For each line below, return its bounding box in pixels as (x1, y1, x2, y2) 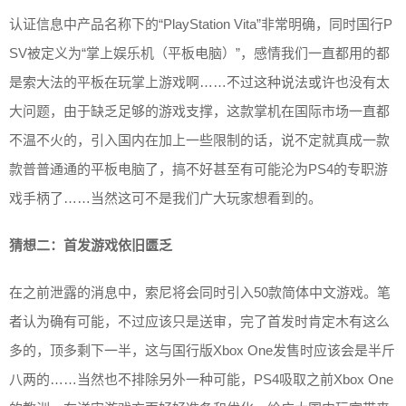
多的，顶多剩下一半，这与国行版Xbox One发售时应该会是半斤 (9, 342, 395, 358)
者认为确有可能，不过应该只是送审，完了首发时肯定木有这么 (9, 313, 390, 329)
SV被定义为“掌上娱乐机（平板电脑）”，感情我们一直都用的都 (9, 44, 390, 61)
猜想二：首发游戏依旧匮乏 (9, 237, 172, 253)
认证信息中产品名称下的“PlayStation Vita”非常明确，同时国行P (9, 15, 392, 32)
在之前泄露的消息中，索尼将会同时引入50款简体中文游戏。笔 (9, 284, 391, 300)
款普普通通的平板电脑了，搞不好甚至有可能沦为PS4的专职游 (9, 160, 388, 177)
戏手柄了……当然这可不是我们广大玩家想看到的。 (9, 189, 322, 206)
